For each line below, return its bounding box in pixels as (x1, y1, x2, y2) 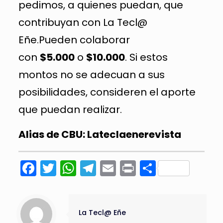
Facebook (36, 157, 112, 179)
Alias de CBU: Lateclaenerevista (18, 127, 181, 141)
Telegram (96, 157, 170, 179)
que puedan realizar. (18, 103, 122, 116)
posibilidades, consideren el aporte (18, 85, 196, 99)
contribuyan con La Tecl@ (18, 15, 147, 29)
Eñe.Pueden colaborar (18, 33, 130, 47)
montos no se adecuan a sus (18, 68, 165, 82)
